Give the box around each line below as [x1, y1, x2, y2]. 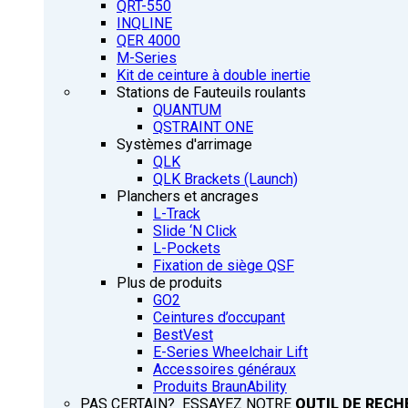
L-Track [153, 205, 200, 223]
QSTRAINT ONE [153, 118, 253, 137]
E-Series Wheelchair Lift [153, 343, 308, 362]
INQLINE [117, 15, 172, 33]
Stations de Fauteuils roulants [117, 84, 306, 102]
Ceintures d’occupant [153, 309, 285, 327]
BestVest [153, 326, 213, 344]
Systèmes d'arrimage [117, 136, 252, 154]
